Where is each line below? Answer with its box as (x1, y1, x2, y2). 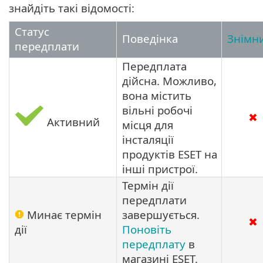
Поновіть (122, 221, 171, 237)
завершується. (122, 207, 200, 222)
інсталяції (122, 131, 174, 147)
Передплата (122, 58, 187, 73)
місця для (122, 117, 173, 132)
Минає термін (24, 207, 102, 222)
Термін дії (122, 177, 174, 193)
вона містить (122, 87, 191, 103)
